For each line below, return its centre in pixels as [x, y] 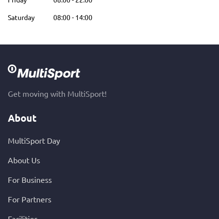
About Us [24, 160]
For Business [30, 179]
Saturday [21, 17]
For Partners [30, 199]
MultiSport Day [34, 140]
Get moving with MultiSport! [57, 93]
